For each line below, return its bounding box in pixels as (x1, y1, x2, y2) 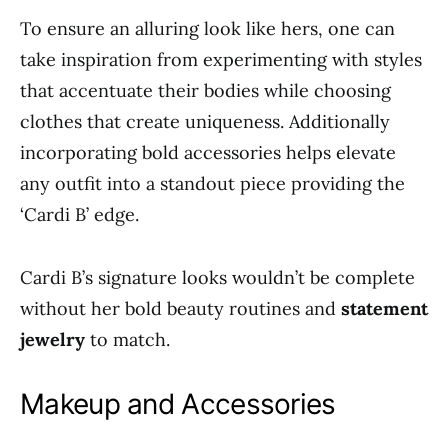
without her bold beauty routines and (20, 297, 341, 320)
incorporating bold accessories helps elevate (20, 141, 396, 164)
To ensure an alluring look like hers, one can (20, 17, 395, 40)
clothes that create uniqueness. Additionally (20, 110, 390, 133)
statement (341, 297, 428, 320)
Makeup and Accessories (20, 387, 336, 421)
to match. (85, 328, 170, 351)
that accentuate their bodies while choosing (20, 79, 391, 102)
